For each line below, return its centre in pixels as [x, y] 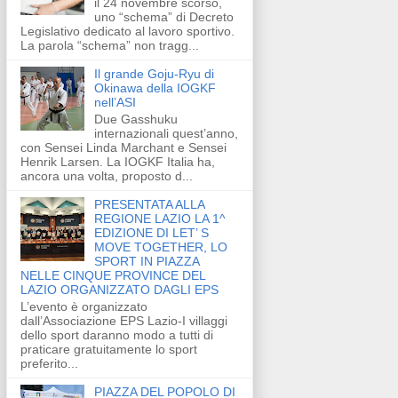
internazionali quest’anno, [166, 134]
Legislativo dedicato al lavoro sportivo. [127, 32]
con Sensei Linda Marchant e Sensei [123, 148]
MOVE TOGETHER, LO [160, 247]
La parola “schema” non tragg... [110, 46]
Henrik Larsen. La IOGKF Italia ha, [118, 162]
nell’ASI [115, 103]
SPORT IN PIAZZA [146, 262]
